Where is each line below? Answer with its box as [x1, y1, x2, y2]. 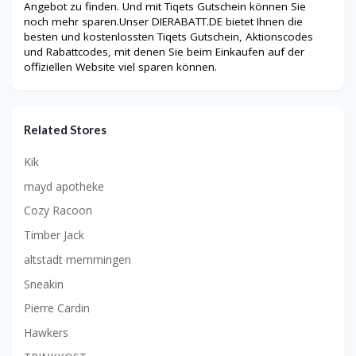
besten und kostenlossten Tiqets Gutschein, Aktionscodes [24, 29, 313, 44]
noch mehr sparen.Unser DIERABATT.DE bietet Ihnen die [24, 14, 303, 29]
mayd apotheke [24, 178, 104, 194]
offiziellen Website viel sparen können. [24, 60, 217, 75]
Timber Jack [24, 227, 84, 243]
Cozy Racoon [24, 203, 92, 219]
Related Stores [24, 122, 106, 137]
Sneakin [24, 276, 64, 292]
